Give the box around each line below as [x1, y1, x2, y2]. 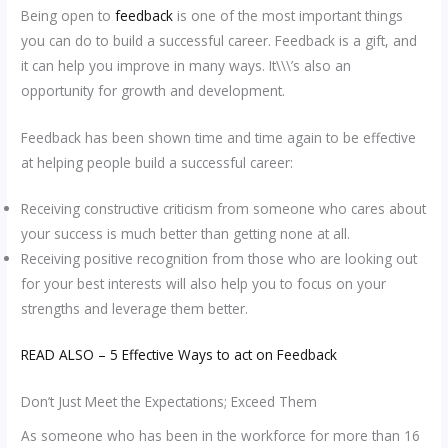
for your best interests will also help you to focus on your [21, 274, 387, 294]
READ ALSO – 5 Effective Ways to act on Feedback [21, 344, 338, 364]
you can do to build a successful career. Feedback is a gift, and [21, 30, 418, 50]
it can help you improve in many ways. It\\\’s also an [21, 55, 352, 75]
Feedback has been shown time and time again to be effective [21, 127, 417, 147]
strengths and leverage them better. [21, 299, 249, 319]
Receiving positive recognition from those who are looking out [21, 249, 418, 269]
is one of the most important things [173, 5, 404, 25]
